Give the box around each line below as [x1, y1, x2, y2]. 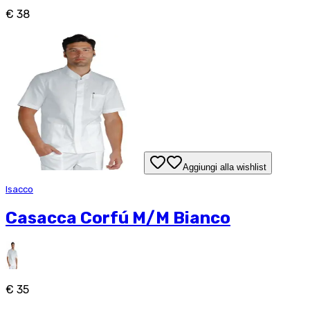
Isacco [6, 183, 33, 194]
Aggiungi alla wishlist [183, 162, 266, 173]
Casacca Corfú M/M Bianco [6, 208, 230, 228]
